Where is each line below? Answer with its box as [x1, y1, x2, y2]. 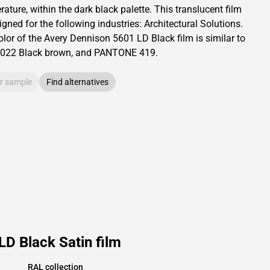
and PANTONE [75, 47, 139, 58]
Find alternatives [46, 77, 108, 87]
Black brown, [16, 47, 75, 58]
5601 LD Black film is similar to [110, 33, 245, 44]
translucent [175, 4, 223, 15]
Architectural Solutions [144, 18, 240, 30]
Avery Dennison [44, 33, 110, 44]
